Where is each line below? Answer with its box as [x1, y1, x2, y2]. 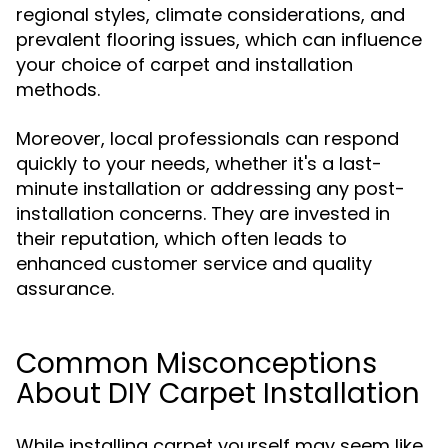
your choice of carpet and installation [16, 52, 353, 77]
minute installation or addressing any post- [16, 176, 405, 201]
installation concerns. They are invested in [16, 201, 390, 226]
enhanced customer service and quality [16, 251, 372, 276]
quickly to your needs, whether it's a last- [16, 151, 382, 176]
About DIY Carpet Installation [16, 374, 420, 413]
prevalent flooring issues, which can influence [16, 27, 422, 52]
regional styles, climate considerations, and [16, 2, 405, 27]
